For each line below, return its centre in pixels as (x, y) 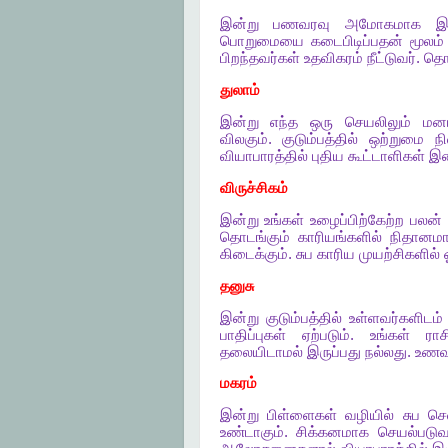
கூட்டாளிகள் (386, 156)
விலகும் (243, 139)
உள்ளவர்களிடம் (395, 317)
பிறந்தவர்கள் (259, 58)
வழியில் (370, 415)
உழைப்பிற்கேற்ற (357, 219)
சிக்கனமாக (333, 432)
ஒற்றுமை (396, 139)
